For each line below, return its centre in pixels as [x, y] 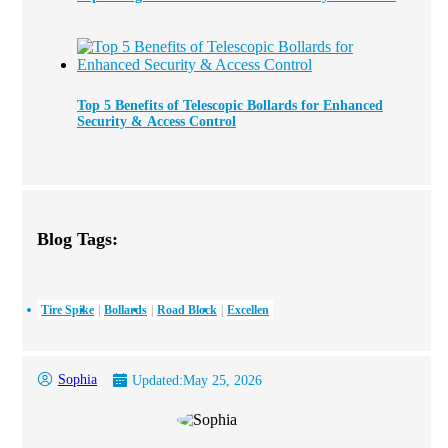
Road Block [187, 309]
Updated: [157, 381]
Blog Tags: [77, 239]
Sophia [77, 380]
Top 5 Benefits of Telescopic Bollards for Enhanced [230, 106]
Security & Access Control [156, 122]
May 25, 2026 [222, 381]
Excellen [248, 309]
